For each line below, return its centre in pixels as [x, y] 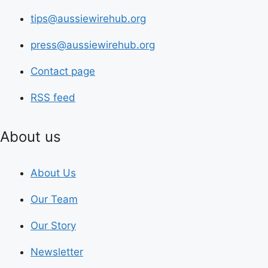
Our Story [53, 225]
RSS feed [53, 98]
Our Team [54, 199]
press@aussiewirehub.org [93, 45]
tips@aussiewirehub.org [88, 19]
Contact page [63, 71]
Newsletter [57, 252]
